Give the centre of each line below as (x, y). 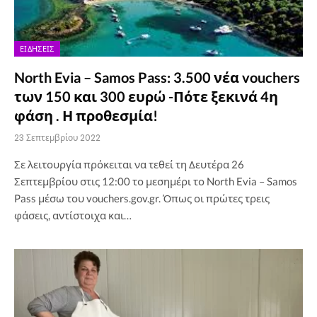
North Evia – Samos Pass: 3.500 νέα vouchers (157, 77)
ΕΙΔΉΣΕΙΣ (37, 48)
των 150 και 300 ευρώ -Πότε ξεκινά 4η (146, 96)
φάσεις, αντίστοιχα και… (73, 215)
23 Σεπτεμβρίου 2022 (57, 137)
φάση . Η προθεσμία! (86, 115)
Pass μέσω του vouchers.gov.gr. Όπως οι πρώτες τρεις (142, 198)
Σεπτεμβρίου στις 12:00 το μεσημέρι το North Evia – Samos (156, 181)
